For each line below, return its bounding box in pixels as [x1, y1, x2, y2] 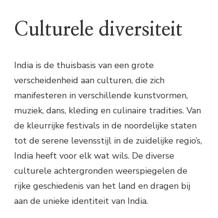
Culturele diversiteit [14, 20, 182, 40]
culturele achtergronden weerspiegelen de [14, 165, 187, 177]
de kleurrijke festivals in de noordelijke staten [14, 120, 197, 132]
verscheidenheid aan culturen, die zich [14, 74, 164, 87]
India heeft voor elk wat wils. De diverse [14, 150, 174, 162]
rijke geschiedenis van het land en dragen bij [14, 180, 190, 192]
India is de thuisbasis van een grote [14, 59, 154, 72]
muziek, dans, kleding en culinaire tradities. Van [14, 105, 201, 117]
